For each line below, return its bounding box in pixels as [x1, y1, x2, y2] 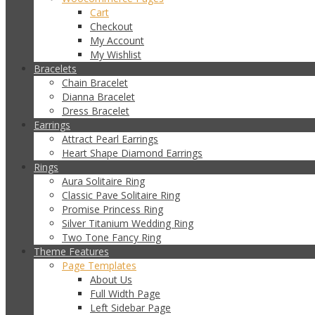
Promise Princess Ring [62, 202, 163, 216]
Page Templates [62, 259, 136, 272]
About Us [90, 273, 132, 286]
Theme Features [34, 245, 109, 258]
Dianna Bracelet [62, 90, 135, 103]
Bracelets [34, 62, 77, 75]
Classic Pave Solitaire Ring [62, 188, 180, 202]
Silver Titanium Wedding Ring [62, 217, 193, 230]
